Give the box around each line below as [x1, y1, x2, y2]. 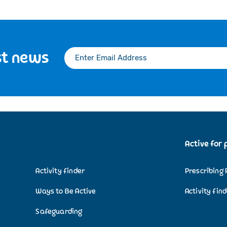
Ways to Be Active [35, 186, 96, 196]
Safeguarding [35, 206, 83, 216]
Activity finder [35, 166, 85, 176]
